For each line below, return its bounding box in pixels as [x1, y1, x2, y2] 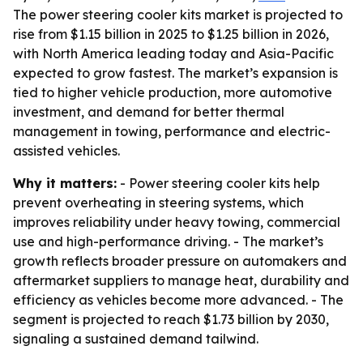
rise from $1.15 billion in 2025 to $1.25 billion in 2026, [13, 26, 329, 42]
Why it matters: [13, 175, 117, 191]
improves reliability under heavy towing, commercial [13, 214, 340, 230]
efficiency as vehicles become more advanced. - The [13, 292, 344, 308]
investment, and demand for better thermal [13, 104, 284, 120]
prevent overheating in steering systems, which [13, 194, 304, 211]
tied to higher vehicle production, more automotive [13, 84, 332, 100]
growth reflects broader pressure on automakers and [13, 253, 347, 269]
